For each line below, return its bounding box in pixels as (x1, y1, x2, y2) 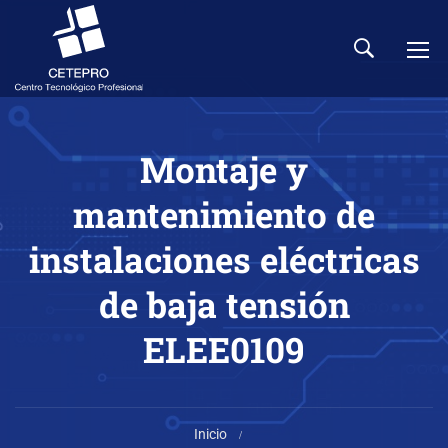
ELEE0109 (143, 326, 305, 372)
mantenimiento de (73, 191, 375, 237)
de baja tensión (98, 281, 350, 327)
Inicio (194, 426, 227, 442)
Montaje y (140, 146, 308, 192)
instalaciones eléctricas (28, 236, 420, 282)
